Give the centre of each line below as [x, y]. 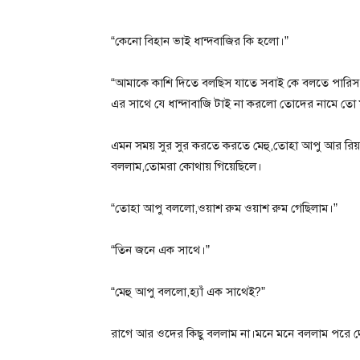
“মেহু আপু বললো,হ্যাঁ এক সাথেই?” [188, 291]
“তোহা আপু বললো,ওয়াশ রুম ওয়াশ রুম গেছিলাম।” [224, 208]
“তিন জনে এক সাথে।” [160, 250]
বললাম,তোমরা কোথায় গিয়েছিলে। [186, 166]
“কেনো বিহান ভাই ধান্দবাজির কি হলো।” [200, 41]
